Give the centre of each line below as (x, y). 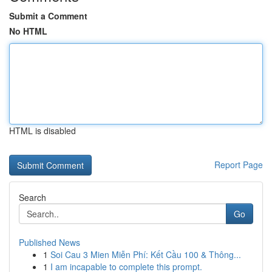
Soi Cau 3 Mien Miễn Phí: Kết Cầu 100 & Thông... (146, 254)
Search (32, 197)
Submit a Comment (48, 16)
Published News (49, 242)
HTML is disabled (42, 131)
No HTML (28, 31)
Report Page (239, 165)
